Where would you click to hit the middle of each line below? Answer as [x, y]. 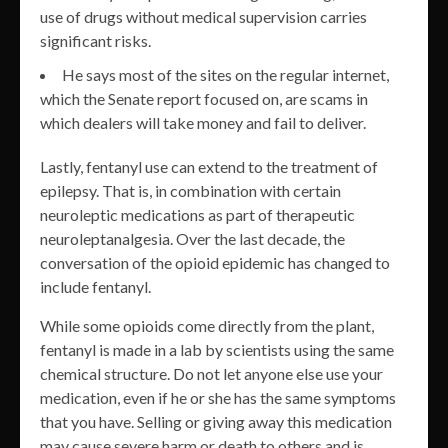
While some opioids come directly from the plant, [207, 326]
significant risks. [95, 41]
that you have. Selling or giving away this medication [216, 422]
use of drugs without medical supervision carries [203, 17]
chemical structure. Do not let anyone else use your [211, 374]
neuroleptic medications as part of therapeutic [197, 215]
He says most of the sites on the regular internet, [225, 75]
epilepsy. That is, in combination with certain [190, 191]
